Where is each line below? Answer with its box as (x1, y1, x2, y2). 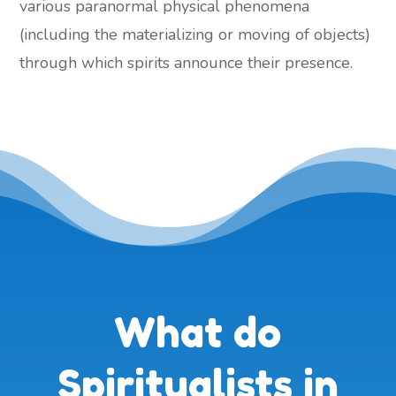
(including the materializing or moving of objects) (19, 24, 371, 46)
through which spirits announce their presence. (19, 52, 354, 74)
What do (114, 308, 282, 358)
